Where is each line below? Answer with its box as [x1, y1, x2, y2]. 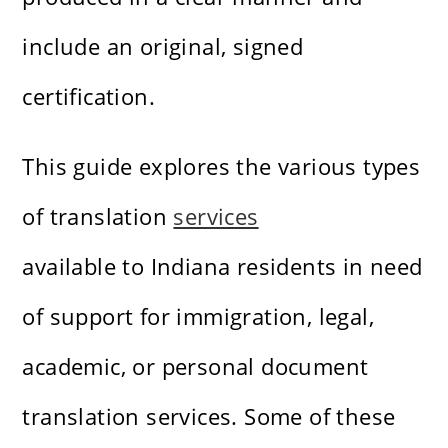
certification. [22, 81, 156, 112]
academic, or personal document [22, 351, 369, 382]
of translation [22, 201, 174, 232]
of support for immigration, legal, [22, 301, 375, 332]
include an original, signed [22, 31, 304, 62]
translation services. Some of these [22, 401, 396, 432]
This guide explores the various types [22, 151, 421, 182]
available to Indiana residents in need [22, 251, 423, 282]
